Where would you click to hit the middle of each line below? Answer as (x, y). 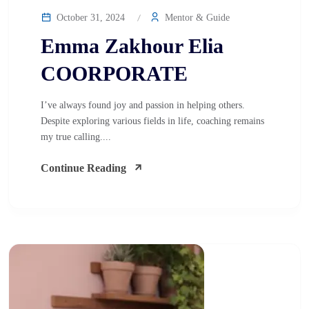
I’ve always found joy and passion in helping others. (143, 105)
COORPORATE (114, 73)
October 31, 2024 (89, 18)
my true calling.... (76, 137)
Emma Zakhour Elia (132, 46)
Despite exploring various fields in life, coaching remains (152, 121)
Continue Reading (83, 168)
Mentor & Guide (196, 18)
